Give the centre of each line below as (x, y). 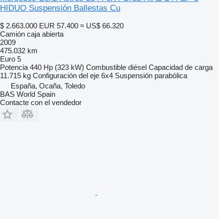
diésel (137, 67)
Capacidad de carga (181, 67)
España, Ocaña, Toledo (48, 86)
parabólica (171, 75)
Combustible (106, 67)
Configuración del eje (66, 75)
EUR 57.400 (59, 25)
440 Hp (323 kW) (57, 67)
